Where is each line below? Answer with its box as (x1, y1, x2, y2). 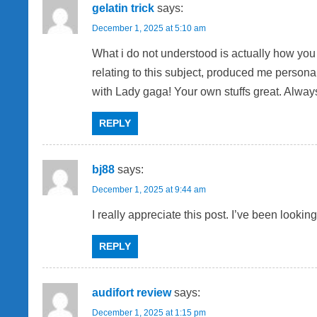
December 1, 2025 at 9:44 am (92, 185, 206, 195)
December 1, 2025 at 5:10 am (92, 23, 206, 34)
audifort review (92, 287, 171, 299)
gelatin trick (92, 2, 154, 15)
